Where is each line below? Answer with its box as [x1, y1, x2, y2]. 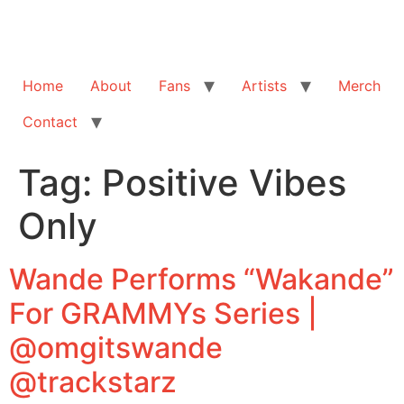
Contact [23, 112, 78, 131]
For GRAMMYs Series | [9, 295, 317, 331]
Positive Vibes [102, 160, 346, 205]
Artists [242, 76, 287, 95]
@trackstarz [9, 363, 177, 399]
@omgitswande [9, 329, 223, 365]
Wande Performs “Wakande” [9, 261, 394, 297]
